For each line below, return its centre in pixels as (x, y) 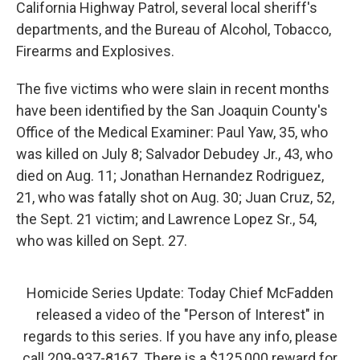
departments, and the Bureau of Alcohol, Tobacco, (174, 29)
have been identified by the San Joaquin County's (172, 110)
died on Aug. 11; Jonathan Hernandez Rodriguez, (170, 175)
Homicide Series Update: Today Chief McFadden (180, 292)
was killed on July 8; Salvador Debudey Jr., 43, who (174, 153)
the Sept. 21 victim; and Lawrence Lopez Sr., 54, (166, 219)
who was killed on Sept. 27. (102, 240)
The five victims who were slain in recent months (173, 88)
